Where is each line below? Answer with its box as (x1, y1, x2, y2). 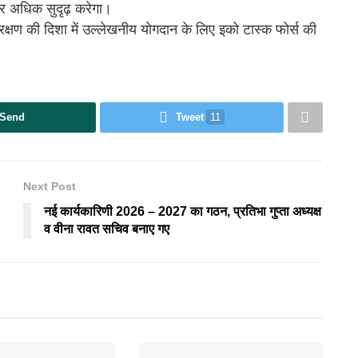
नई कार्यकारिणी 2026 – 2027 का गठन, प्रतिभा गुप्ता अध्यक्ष (44, 205, 321, 219)
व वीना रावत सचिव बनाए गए (44, 222, 169, 237)
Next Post (23, 180, 76, 193)
